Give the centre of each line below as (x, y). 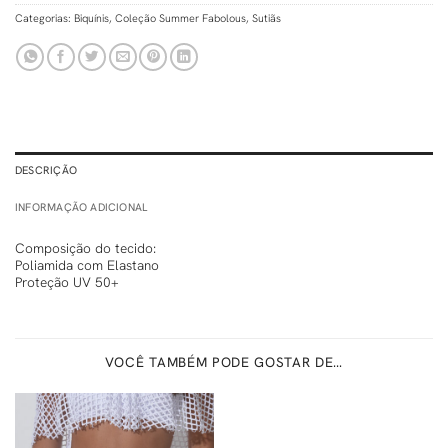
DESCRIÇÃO (46, 169)
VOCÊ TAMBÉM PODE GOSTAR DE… (224, 362)
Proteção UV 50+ (67, 281)
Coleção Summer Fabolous (180, 17)
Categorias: (44, 17)
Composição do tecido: (85, 247)
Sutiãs (266, 17)
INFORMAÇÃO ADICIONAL (81, 206)
